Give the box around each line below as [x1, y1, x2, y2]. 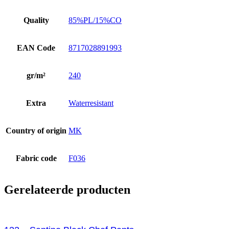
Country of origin [6, 126, 66, 135]
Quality [23, 15, 49, 25]
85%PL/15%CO [68, 15, 122, 25]
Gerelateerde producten [4, 182, 130, 196]
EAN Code [17, 43, 55, 52]
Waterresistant [68, 98, 113, 107]
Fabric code [15, 153, 57, 163]
